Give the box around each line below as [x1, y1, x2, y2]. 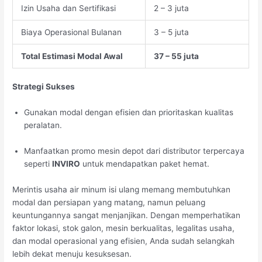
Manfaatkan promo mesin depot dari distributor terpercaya [24, 146, 245, 156]
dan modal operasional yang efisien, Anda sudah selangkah [12, 236, 235, 246]
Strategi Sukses [12, 82, 75, 92]
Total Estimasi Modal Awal [20, 51, 123, 61]
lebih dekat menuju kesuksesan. [12, 249, 132, 258]
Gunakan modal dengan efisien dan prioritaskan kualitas [24, 108, 234, 118]
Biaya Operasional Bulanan [20, 27, 122, 37]
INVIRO [52, 158, 81, 168]
